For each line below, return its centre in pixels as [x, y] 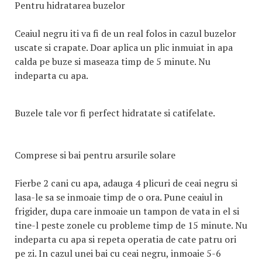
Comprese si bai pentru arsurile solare [95, 155]
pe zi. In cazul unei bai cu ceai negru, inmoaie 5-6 [118, 253]
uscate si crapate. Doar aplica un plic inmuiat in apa [124, 47]
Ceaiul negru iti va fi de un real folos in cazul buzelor [125, 33]
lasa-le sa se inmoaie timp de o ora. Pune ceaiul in [119, 197]
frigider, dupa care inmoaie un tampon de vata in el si [127, 211]
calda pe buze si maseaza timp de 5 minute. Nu [113, 61]
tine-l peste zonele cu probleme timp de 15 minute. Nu [131, 225]
